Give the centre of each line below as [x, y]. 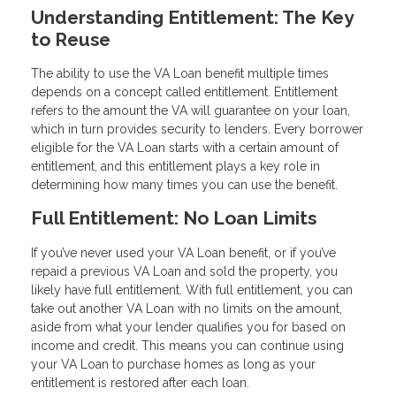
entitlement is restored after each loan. [140, 383]
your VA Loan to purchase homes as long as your [173, 365]
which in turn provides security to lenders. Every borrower [197, 129]
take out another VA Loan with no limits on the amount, [187, 309]
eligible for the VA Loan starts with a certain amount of [185, 148]
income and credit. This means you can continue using [187, 346]
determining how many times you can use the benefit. [184, 185]
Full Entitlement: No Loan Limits [174, 218]
